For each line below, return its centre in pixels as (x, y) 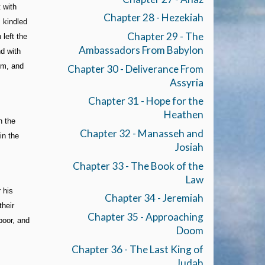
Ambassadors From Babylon (141, 50)
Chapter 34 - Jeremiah (154, 198)
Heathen (183, 115)
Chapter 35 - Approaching (145, 216)
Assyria (186, 82)
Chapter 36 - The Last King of (137, 249)
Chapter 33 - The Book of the (138, 166)
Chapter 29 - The (165, 36)
